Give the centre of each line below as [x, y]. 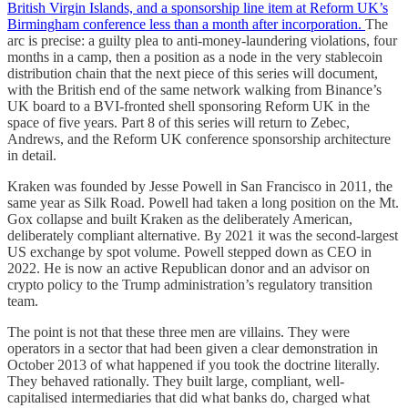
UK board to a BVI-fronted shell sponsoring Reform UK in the [189, 106]
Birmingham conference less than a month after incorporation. [186, 24]
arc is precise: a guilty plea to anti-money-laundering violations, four [202, 40]
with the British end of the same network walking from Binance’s [194, 89]
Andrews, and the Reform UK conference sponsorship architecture [199, 138]
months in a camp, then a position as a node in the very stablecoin [195, 56]
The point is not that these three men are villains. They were [178, 331]
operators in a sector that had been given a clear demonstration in [193, 348]
